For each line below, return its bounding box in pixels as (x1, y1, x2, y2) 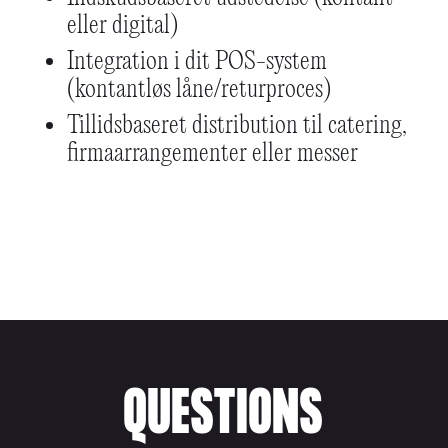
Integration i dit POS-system (66, 47, 327, 76)
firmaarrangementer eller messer (66, 139, 358, 168)
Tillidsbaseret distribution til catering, (66, 111, 407, 140)
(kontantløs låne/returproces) (66, 75, 331, 104)
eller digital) (66, 11, 178, 40)
